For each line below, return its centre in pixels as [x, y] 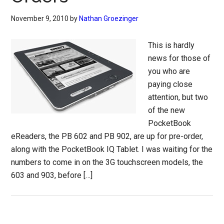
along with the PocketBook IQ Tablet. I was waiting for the [112, 149]
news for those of [179, 58]
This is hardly [171, 45]
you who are [169, 71]
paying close [170, 84]
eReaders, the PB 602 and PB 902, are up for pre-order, [107, 136]
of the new [167, 110]
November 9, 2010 [40, 18]
